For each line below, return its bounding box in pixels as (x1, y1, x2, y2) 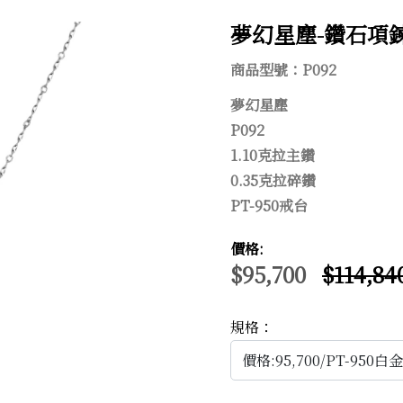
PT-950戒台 (230, 195, 308, 216)
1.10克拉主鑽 (230, 145, 315, 166)
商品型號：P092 (230, 59, 336, 80)
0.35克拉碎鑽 (230, 170, 316, 191)
